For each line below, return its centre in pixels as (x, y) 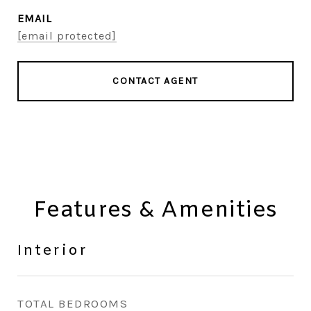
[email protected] (67, 36)
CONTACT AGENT (155, 81)
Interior (53, 251)
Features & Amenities (155, 211)
